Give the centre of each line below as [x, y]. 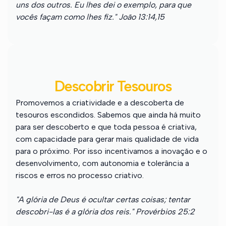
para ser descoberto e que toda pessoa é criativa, [106, 127]
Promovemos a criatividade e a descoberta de [100, 102]
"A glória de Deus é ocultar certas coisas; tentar [103, 199]
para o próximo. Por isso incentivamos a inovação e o [111, 151]
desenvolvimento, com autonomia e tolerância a [102, 163]
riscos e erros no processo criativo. [80, 175]
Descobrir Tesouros [113, 86]
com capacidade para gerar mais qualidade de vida [107, 139]
